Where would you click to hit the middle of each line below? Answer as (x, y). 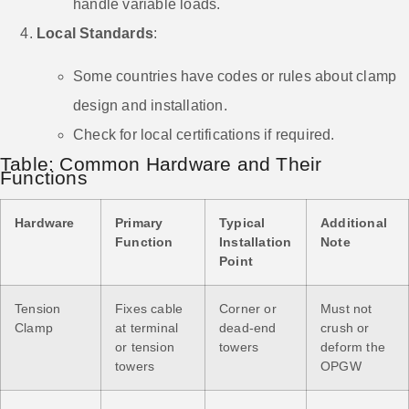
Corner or (248, 308)
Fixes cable (149, 308)
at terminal (147, 327)
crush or (345, 327)
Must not (346, 308)
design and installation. (150, 105)
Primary (139, 222)
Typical (242, 222)
